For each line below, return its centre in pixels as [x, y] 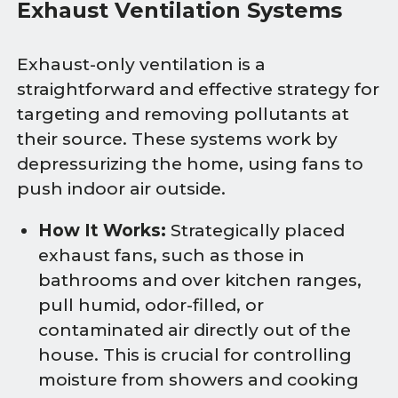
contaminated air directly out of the [195, 330]
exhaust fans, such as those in [171, 256]
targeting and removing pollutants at [183, 115]
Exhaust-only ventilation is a [142, 65]
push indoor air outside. [122, 189]
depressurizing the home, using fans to [191, 164]
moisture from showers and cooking [199, 380]
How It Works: [102, 231]
